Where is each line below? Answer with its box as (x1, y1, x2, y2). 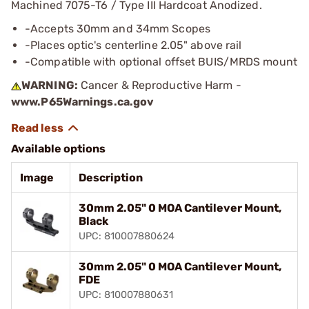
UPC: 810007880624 (79, 230, 175, 242)
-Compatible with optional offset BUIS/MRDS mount (25, 54, 297, 68)
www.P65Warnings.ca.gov (11, 94, 154, 108)
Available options (11, 141, 106, 155)
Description (79, 170, 143, 184)
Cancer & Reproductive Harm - (77, 78, 241, 92)
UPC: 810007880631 (79, 288, 173, 301)
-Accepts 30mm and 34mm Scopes (25, 21, 210, 35)
